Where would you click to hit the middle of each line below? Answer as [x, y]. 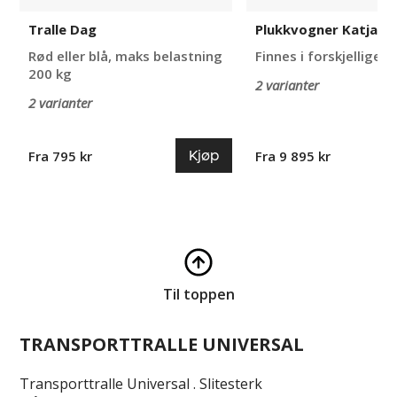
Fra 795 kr [61, 156]
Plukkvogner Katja [317, 30]
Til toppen [198, 295]
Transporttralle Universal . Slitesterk [141, 384]
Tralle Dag [63, 30]
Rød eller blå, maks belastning [126, 56]
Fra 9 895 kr [293, 156]
